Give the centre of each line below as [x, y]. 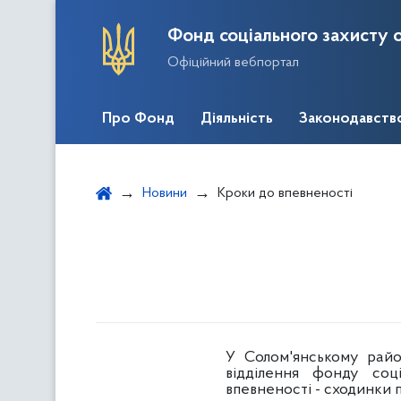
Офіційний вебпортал [233, 62]
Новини [165, 193]
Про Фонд [138, 119]
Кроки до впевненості [285, 193]
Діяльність [237, 119]
